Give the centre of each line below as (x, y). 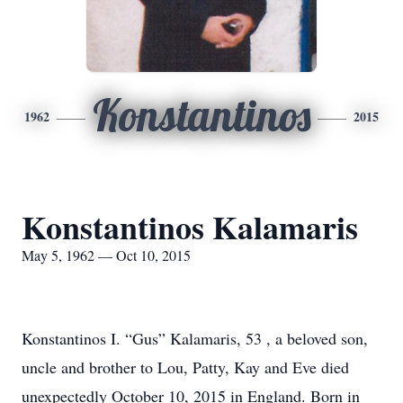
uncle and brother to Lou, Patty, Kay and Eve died (185, 367)
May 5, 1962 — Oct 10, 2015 (106, 255)
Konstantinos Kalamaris (190, 227)
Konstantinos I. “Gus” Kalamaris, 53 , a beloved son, (195, 338)
